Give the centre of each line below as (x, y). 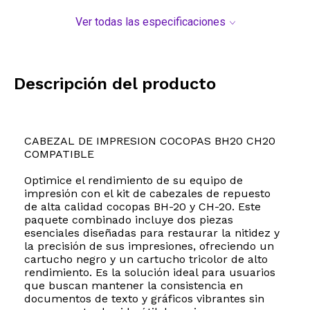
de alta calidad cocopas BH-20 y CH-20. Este (143, 207)
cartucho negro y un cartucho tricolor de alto (146, 259)
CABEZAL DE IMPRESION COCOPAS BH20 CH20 (150, 141)
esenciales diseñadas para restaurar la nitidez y (152, 233)
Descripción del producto (115, 84)
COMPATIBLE (59, 154)
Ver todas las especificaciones (150, 22)
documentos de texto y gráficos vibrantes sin (144, 299)
